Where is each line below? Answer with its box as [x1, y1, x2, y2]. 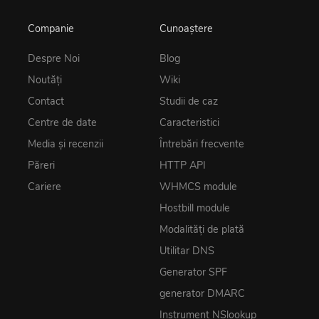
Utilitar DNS [159, 243, 214, 258]
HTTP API [159, 157, 206, 172]
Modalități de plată [159, 221, 244, 236]
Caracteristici [159, 115, 219, 130]
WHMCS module [159, 179, 237, 194]
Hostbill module [159, 200, 230, 215]
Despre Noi [28, 51, 80, 66]
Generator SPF [159, 264, 227, 279]
